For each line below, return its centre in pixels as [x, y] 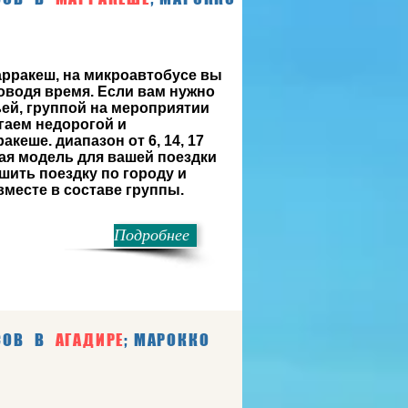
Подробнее [152, 235]
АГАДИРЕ [90, 340]
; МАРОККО [167, 340]
